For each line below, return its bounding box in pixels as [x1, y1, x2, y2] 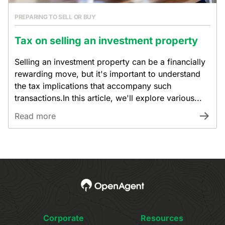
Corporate [43, 213, 84, 223]
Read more [15, 111, 56, 121]
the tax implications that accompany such [15, 81, 171, 91]
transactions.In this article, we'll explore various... [15, 93, 202, 103]
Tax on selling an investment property [15, 35, 198, 47]
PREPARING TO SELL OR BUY [15, 13, 96, 21]
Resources [140, 213, 183, 223]
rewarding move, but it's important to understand [15, 69, 200, 79]
